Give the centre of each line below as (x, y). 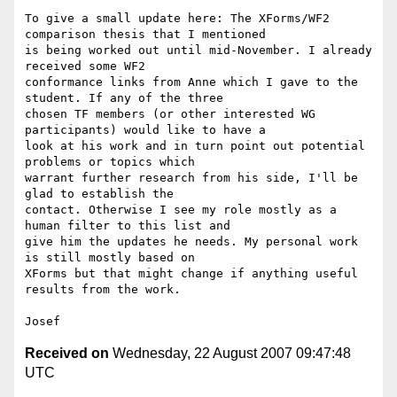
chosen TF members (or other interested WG (170, 114)
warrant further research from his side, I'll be (191, 178)
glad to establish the (103, 194)
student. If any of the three (128, 98)
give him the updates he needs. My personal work (191, 242)
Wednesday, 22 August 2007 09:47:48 (230, 354)
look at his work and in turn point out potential (195, 146)
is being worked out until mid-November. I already (198, 51)
